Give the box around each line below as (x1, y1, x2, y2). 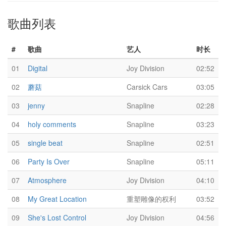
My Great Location (28, 194, 87, 204)
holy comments (28, 119, 76, 129)
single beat (28, 138, 63, 148)
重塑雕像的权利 (127, 194, 176, 204)
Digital (28, 63, 47, 73)
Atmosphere (28, 175, 67, 185)
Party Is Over (28, 156, 70, 166)
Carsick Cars (127, 82, 167, 92)
